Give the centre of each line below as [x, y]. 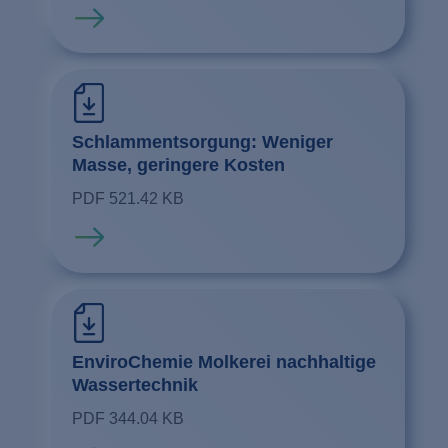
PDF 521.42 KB [127, 199]
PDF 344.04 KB [127, 418]
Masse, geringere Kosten [178, 165]
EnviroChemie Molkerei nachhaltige [223, 361]
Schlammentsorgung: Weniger [202, 142]
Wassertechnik [134, 384]
